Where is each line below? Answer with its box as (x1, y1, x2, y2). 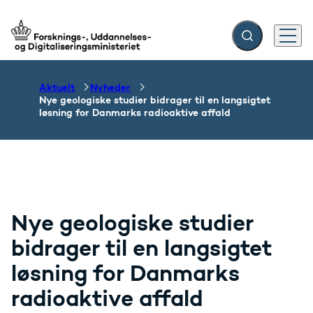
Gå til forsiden (10, 35, 86, 49)
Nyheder (90, 81, 131, 94)
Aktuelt (39, 81, 75, 94)
